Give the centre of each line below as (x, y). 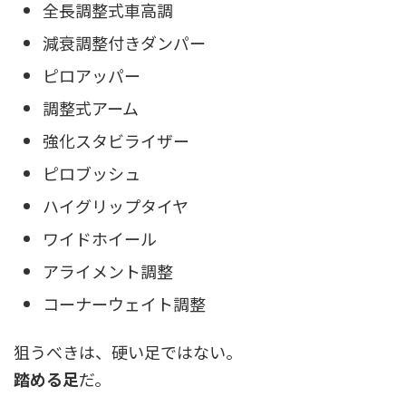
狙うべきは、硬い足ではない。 (128, 352)
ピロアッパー (92, 75)
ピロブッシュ (92, 173)
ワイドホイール (100, 238)
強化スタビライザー (116, 140)
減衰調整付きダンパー (124, 42)
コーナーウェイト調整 (124, 303)
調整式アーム (91, 107)
